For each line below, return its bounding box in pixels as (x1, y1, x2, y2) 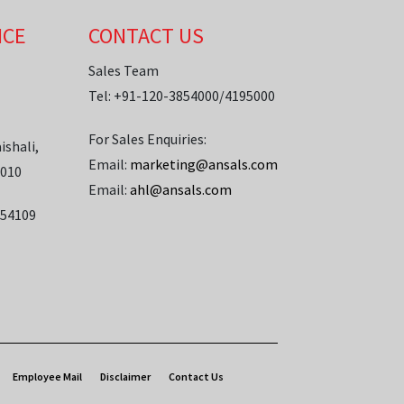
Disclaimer (99, 369, 151, 383)
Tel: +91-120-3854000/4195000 (87, 86, 275, 105)
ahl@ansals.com (129, 179, 232, 198)
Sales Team (87, 60, 159, 79)
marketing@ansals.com (129, 154, 278, 173)
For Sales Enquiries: (87, 129, 207, 148)
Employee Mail (12, 369, 82, 383)
